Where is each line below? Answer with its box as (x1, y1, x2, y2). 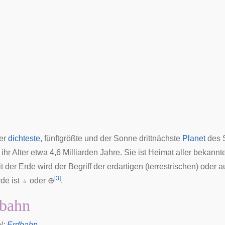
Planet (182, 134, 205, 143)
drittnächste (137, 134, 182, 143)
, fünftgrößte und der (40, 134, 114, 143)
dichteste (8, 134, 40, 143)
